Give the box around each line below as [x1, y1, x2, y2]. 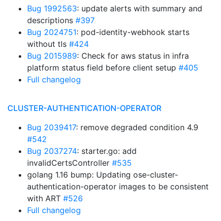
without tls [27, 39, 69, 49]
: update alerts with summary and [77, 3, 202, 13]
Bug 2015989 [27, 51, 77, 61]
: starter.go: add [77, 146, 137, 156]
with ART [27, 193, 63, 203]
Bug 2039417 [27, 122, 76, 132]
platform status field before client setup [27, 63, 179, 73]
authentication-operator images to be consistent [27, 182, 209, 191]
